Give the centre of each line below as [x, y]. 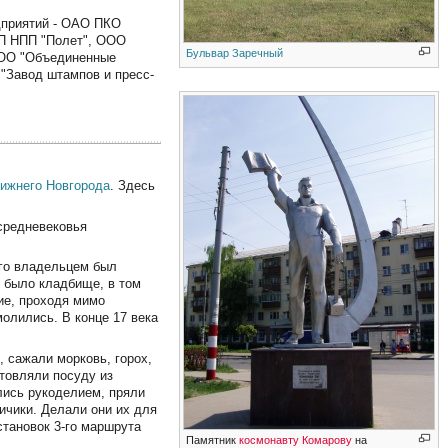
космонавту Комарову [296, 439]
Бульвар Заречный [235, 52]
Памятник [213, 439]
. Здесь [133, 186]
